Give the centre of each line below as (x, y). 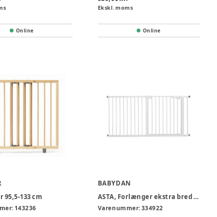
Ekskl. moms (115, 7)
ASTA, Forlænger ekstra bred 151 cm (196, 196)
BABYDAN (114, 183)
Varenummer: (119, 208)
